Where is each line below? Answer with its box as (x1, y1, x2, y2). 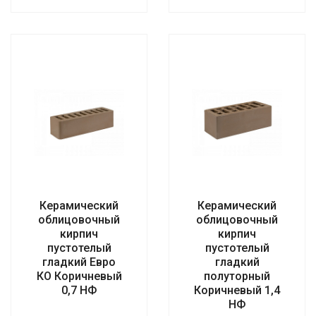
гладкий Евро (42, 255, 116, 269)
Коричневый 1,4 (194, 284, 280, 298)
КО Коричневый (36, 269, 122, 284)
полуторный (204, 269, 270, 284)
